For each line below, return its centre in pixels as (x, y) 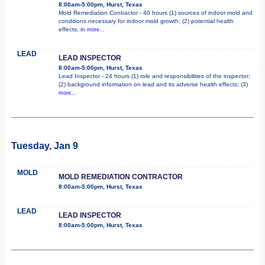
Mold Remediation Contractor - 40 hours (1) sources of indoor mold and (156, 12)
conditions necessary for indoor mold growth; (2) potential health (146, 21)
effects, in (73, 29)
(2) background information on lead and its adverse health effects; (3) (153, 84)
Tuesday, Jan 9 (45, 146)
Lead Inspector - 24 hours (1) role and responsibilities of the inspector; (154, 76)
